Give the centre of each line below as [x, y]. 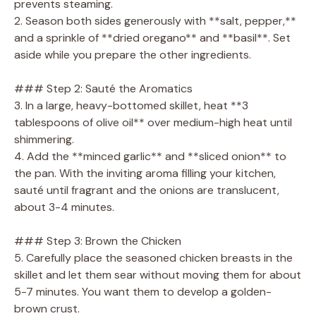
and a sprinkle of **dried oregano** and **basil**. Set [152, 37]
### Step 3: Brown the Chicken [98, 241]
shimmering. [44, 139]
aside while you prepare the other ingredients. [133, 54]
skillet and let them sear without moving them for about [158, 274]
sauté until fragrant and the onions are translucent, [147, 190]
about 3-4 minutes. [64, 207]
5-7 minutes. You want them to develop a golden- [143, 291]
